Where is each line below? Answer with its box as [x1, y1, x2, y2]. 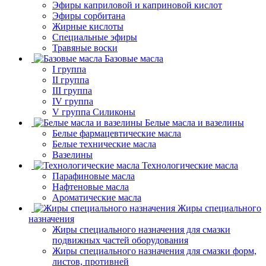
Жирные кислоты [52, 21, 123, 31]
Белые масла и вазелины [145, 117, 244, 128]
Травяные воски [52, 42, 118, 53]
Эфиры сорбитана [52, 10, 125, 21]
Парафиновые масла [52, 170, 135, 181]
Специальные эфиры [52, 31, 137, 42]
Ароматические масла [52, 192, 141, 202]
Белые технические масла [52, 138, 156, 149]
